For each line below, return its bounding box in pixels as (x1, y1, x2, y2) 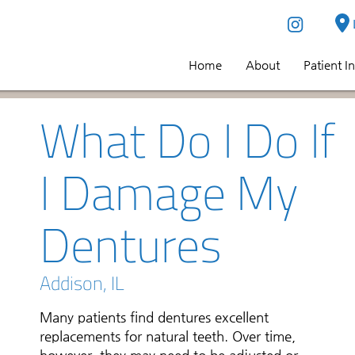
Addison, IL (40, 269, 124, 297)
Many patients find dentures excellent (40, 309, 269, 325)
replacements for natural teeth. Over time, (40, 328, 296, 344)
